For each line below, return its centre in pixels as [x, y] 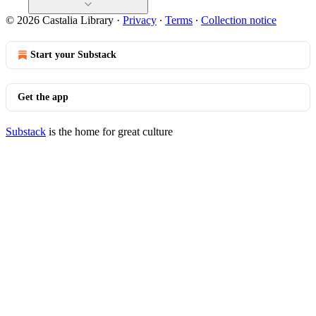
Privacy [140, 20]
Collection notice [239, 20]
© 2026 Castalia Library [60, 20]
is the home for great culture [109, 132]
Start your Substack [73, 55]
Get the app [43, 97]
